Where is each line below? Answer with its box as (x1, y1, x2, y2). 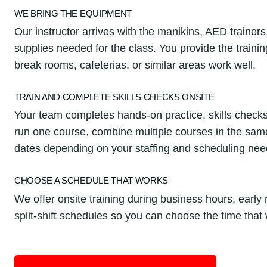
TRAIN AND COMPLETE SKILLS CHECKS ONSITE (14, 92, 215, 103)
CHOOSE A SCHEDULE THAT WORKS (14, 176, 169, 186)
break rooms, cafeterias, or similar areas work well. (14, 59, 256, 72)
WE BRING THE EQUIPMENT (14, 8, 132, 18)
